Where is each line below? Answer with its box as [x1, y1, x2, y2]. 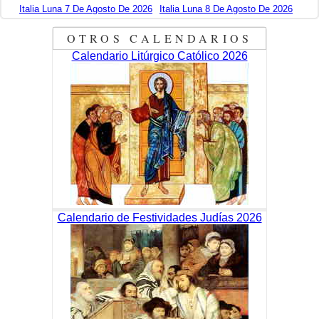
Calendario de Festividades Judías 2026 [57, 211, 262, 224]
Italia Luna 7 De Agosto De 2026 [19, 4, 152, 15]
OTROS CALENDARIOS [66, 31, 253, 46]
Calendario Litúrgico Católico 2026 [71, 50, 248, 63]
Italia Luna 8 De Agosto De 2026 [159, 4, 293, 15]
